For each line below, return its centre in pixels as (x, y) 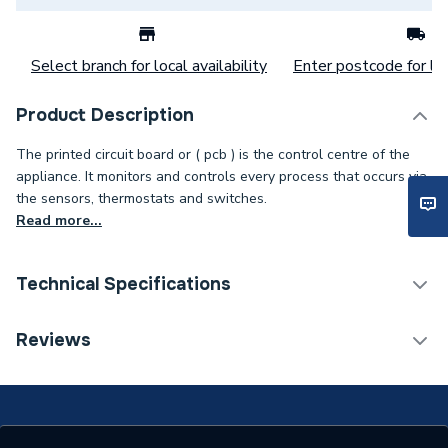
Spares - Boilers (296, 334)
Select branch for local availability (149, 66)
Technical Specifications (123, 284)
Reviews (53, 340)
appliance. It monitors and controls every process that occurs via (221, 176)
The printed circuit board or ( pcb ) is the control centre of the (213, 154)
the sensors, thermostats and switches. (141, 198)
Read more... (59, 220)
